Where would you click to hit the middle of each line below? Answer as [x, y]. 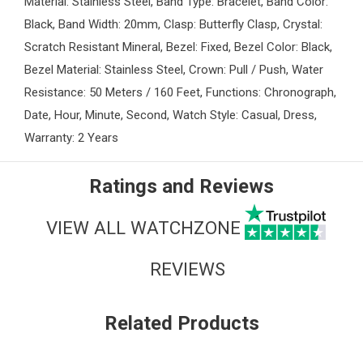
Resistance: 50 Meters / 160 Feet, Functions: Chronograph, [180, 93]
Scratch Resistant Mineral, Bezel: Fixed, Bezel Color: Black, [178, 47]
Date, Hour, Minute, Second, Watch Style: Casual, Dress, [171, 115]
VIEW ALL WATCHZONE [143, 227]
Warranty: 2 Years [71, 138]
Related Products [181, 324]
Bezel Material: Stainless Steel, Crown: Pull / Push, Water [174, 70]
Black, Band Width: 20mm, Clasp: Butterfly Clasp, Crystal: [173, 25]
